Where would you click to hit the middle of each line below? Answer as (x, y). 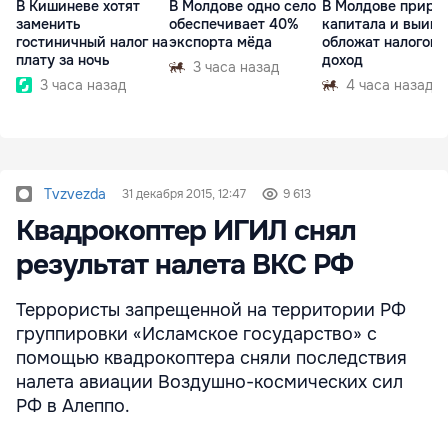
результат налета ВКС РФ (184, 264)
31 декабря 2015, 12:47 (184, 193)
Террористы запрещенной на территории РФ (211, 309)
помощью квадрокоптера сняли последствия (211, 357)
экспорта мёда (220, 42)
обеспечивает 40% (234, 24)
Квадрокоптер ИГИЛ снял (186, 230)
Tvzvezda (75, 193)
